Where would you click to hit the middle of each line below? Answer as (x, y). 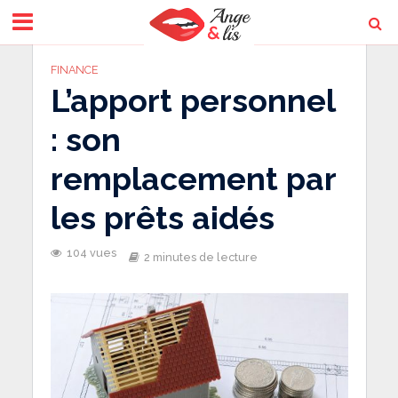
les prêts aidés (162, 218)
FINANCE (74, 70)
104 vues (91, 253)
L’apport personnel (192, 100)
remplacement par (193, 179)
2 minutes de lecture (200, 257)
